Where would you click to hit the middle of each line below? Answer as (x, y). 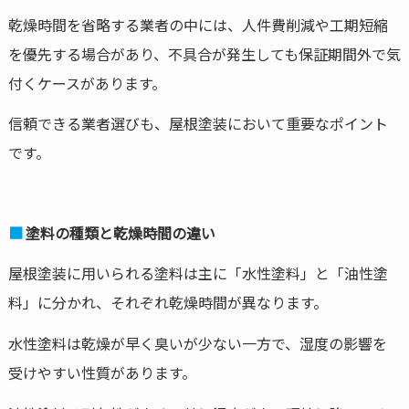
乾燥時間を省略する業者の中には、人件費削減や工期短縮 (198, 24)
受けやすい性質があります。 (102, 372)
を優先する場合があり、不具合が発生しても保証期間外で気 (204, 53)
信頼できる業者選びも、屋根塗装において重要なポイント (198, 124)
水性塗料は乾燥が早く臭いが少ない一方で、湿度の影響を (197, 343)
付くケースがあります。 (87, 83)
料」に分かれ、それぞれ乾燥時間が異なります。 (168, 303)
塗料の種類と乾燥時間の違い (120, 233)
